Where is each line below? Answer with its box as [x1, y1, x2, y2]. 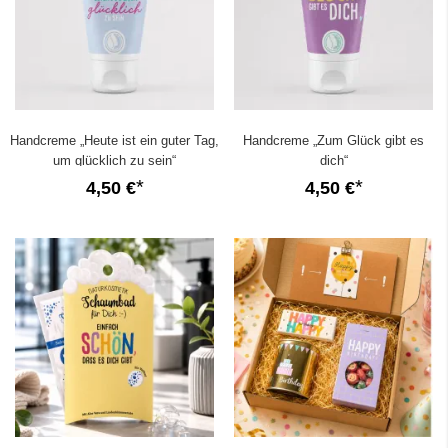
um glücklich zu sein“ [53, 152, 176, 168]
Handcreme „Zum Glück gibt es [243, 132, 424, 148]
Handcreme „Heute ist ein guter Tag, [10, 132, 219, 148]
